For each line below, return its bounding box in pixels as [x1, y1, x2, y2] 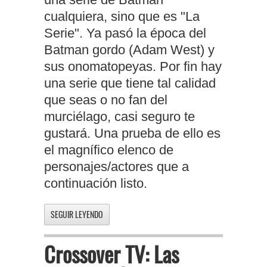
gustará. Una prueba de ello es [44, 125, 221, 141]
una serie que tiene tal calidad [44, 75, 216, 91]
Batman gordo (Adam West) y [44, 42, 215, 57]
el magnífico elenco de [44, 142, 173, 157]
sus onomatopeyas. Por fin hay [44, 58, 222, 74]
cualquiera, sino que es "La [44, 8, 200, 24]
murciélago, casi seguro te [44, 108, 195, 124]
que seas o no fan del [44, 92, 167, 107]
